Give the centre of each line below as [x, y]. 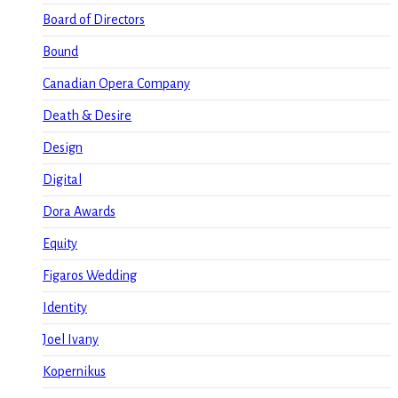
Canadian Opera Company [116, 84]
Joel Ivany [71, 340]
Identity [65, 308]
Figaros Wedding [90, 276]
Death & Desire [87, 116]
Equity [60, 244]
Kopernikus [74, 372]
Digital [62, 180]
